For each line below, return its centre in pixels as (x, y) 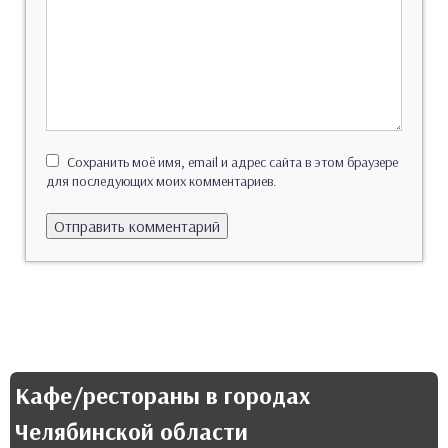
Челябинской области (131, 430)
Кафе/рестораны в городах (162, 394)
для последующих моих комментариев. (161, 180)
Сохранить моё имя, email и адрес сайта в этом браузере (232, 161)
